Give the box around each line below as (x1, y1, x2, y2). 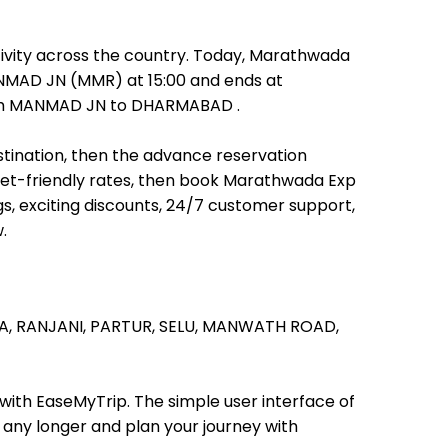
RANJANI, (16, 315, 90, 339)
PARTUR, (90, 315, 159, 339)
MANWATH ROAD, (202, 315, 339, 339)
